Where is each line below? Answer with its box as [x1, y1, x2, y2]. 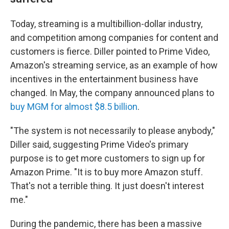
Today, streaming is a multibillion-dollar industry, [10, 18, 202, 29]
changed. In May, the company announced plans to [10, 87, 214, 98]
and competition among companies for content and [10, 32, 218, 43]
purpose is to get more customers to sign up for [10, 153, 205, 164]
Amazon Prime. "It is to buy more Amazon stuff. [10, 167, 203, 177]
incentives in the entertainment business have [10, 74, 198, 84]
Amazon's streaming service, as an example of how [10, 60, 218, 71]
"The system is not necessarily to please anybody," [10, 125, 215, 136]
